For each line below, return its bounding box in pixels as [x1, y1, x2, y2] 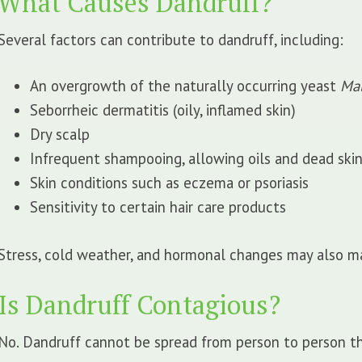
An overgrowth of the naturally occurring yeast [30, 76, 341, 96]
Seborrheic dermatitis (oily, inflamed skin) [30, 100, 297, 120]
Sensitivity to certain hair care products [30, 197, 287, 217]
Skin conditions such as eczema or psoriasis [30, 173, 309, 193]
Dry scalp [30, 124, 90, 145]
